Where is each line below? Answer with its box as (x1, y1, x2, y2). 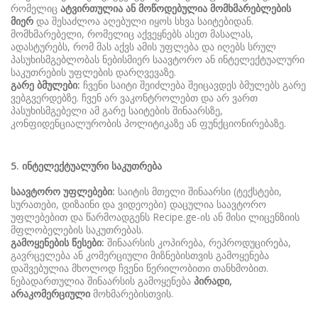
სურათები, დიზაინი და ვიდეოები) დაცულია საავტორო (11, 197, 266, 211)
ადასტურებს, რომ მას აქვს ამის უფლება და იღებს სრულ (11, 40, 276, 53)
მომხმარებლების (210, 1, 291, 15)
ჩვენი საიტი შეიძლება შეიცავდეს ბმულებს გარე (80, 78, 306, 92)
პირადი (194, 274, 229, 287)
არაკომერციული (11, 287, 90, 300)
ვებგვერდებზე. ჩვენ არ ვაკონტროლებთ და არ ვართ (11, 91, 258, 104)
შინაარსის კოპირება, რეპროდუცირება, (104, 236, 291, 249)
